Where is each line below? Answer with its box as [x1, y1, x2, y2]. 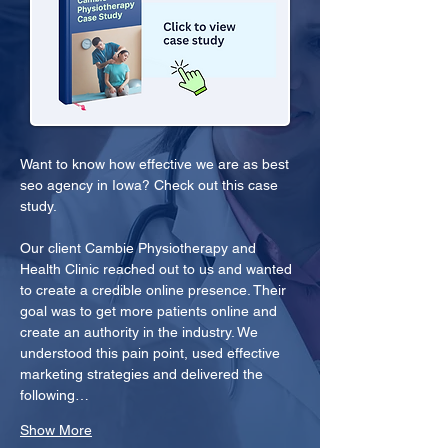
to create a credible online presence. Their [20, 282, 290, 298]
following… [20, 387, 89, 403]
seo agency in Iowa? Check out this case [20, 177, 282, 193]
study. [20, 198, 57, 214]
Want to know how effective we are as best [20, 156, 293, 172]
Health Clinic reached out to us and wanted [20, 261, 296, 277]
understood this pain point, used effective [20, 345, 284, 361]
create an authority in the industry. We [20, 324, 262, 340]
